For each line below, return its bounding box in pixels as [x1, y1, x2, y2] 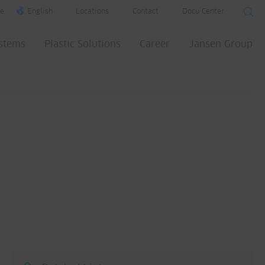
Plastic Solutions [44, 40, 121, 49]
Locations [76, 8, 109, 15]
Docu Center [182, 8, 224, 15]
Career [140, 40, 170, 49]
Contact [132, 8, 159, 15]
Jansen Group [189, 40, 253, 49]
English [27, 8, 53, 15]
